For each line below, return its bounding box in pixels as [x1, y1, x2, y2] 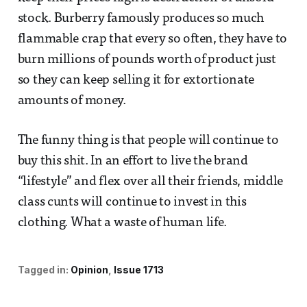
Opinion [70, 263, 108, 275]
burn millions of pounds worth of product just [17, 53, 276, 66]
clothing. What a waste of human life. [17, 216, 228, 230]
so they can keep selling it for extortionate [17, 73, 255, 87]
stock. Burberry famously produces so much [17, 12, 265, 25]
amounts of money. [17, 94, 126, 108]
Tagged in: [17, 263, 69, 275]
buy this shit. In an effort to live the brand [17, 154, 248, 168]
